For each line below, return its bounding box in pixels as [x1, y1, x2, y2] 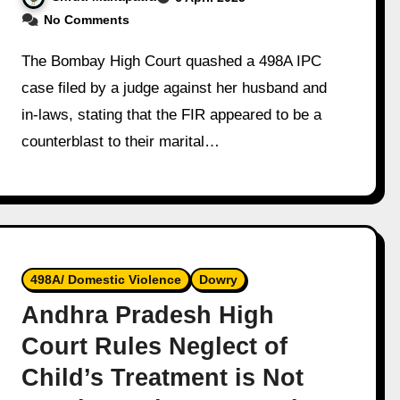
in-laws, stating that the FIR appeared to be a [21, 105, 322, 123]
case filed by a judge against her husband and [21, 79, 328, 96]
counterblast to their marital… [21, 132, 221, 150]
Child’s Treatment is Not [21, 363, 304, 391]
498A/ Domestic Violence [30, 271, 182, 287]
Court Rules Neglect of [21, 332, 288, 360]
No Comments [44, 12, 130, 27]
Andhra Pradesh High [21, 301, 275, 329]
